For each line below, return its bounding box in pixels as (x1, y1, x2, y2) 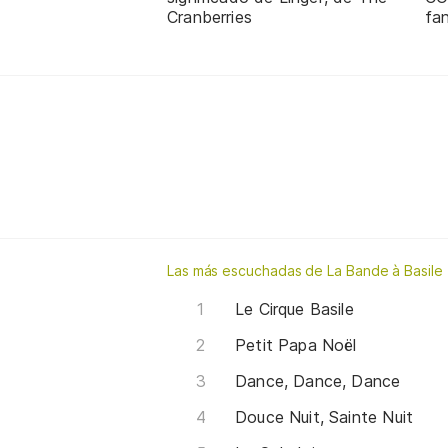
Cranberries (167, 6, 252, 27)
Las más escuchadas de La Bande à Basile (167, 261, 443, 279)
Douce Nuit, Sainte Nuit (235, 406, 414, 427)
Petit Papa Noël (235, 334, 357, 355)
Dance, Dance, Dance (235, 370, 401, 391)
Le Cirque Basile (235, 298, 354, 319)
